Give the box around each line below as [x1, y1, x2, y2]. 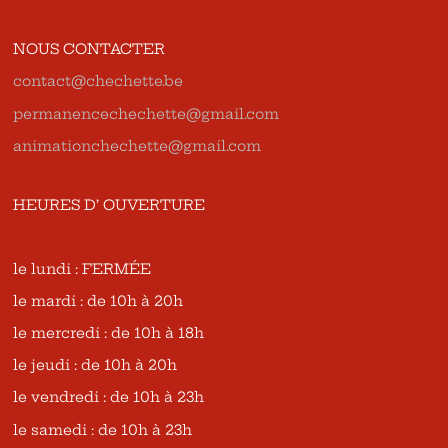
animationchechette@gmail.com [13, 136, 262, 155]
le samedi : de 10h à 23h [13, 420, 193, 439]
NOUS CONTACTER [13, 40, 166, 59]
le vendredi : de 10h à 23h [13, 388, 205, 407]
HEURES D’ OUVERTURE [13, 195, 206, 214]
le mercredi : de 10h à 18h [13, 324, 205, 343]
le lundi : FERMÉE [13, 259, 152, 278]
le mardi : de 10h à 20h [13, 292, 184, 311]
